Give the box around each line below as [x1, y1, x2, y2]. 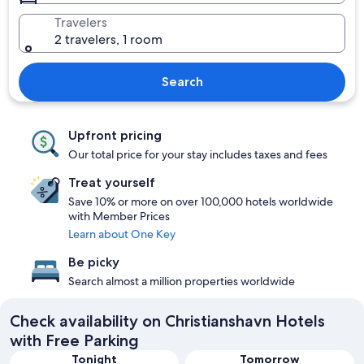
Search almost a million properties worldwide [68, 274, 295, 288]
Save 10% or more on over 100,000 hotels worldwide [68, 194, 333, 209]
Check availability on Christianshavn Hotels [10, 311, 325, 331]
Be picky [68, 254, 119, 270]
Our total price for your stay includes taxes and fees [68, 147, 327, 162]
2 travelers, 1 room [54, 31, 163, 48]
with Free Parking [10, 331, 139, 350]
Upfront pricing [68, 128, 162, 143]
